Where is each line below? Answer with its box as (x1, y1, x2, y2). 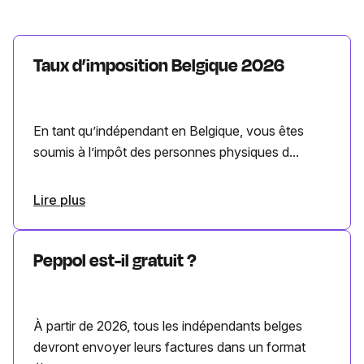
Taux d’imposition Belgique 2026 (33, 53, 284, 80)
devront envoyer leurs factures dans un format (33, 339, 305, 356)
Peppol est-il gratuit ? (33, 248, 197, 275)
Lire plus (33, 192, 85, 209)
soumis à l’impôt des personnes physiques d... (33, 144, 299, 161)
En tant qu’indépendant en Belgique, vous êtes (33, 123, 304, 140)
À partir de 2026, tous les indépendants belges (33, 318, 302, 335)
